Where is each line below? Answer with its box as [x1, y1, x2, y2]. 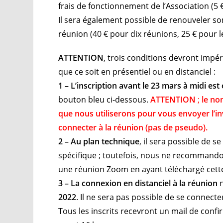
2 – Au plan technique [58, 135, 140, 147]
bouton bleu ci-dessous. [58, 94, 151, 105]
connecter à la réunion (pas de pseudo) [58, 121, 206, 133]
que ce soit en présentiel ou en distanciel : [58, 66, 218, 77]
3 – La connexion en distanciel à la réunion [58, 177, 218, 189]
